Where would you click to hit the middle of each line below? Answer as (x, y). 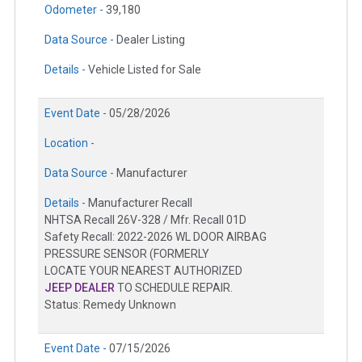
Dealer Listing (151, 39)
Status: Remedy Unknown (110, 304)
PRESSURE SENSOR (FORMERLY (127, 253)
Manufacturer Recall (140, 202)
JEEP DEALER (80, 287)
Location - (69, 143)
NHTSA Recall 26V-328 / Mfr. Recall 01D (145, 219)
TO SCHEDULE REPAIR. (174, 287)
